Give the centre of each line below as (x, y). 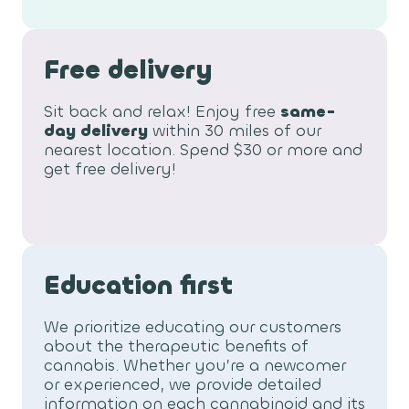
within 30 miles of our (235, 131)
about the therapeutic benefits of (176, 347)
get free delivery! (110, 170)
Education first (138, 286)
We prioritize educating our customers (193, 328)
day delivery (96, 131)
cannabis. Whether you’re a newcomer (195, 366)
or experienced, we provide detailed (183, 385)
